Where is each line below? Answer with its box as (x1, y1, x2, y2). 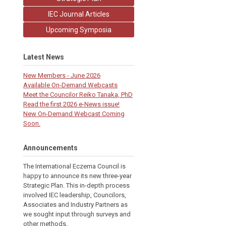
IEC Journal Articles (48, 10, 109, 18)
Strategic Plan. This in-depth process (23, 181, 130, 189)
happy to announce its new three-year (23, 172, 132, 180)
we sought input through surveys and (23, 210, 131, 218)
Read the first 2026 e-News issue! (23, 100, 120, 108)
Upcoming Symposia (46, 25, 111, 34)
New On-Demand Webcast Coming (23, 109, 125, 118)
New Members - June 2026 (23, 71, 100, 79)
